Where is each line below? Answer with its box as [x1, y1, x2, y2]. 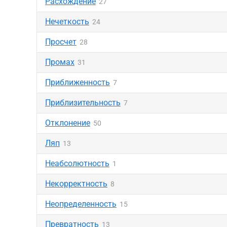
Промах [45, 57, 74, 67]
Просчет [45, 37, 77, 47]
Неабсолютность [45, 159, 109, 168]
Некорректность [45, 179, 107, 188]
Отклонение [45, 118, 90, 128]
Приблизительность [45, 98, 121, 107]
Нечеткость [45, 17, 89, 26]
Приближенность [45, 78, 110, 87]
